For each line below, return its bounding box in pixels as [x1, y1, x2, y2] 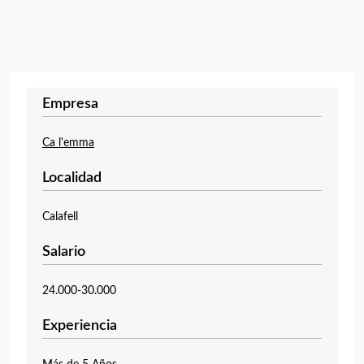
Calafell [42, 211, 78, 223]
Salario [42, 245, 85, 259]
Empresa [42, 97, 98, 111]
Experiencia [42, 318, 117, 333]
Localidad [42, 171, 102, 185]
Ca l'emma [42, 137, 94, 149]
